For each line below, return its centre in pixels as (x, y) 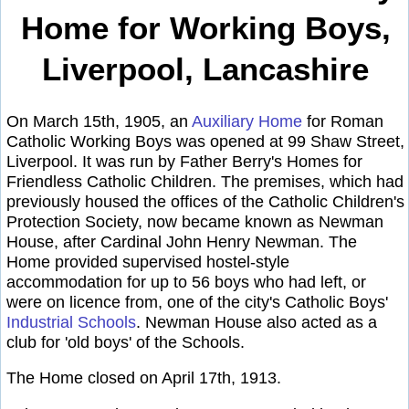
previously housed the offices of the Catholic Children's (205, 201)
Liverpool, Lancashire (205, 69)
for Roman (343, 121)
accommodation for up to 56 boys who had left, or (186, 282)
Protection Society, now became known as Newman (195, 221)
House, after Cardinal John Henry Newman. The (182, 241)
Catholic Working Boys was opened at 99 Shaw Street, (205, 141)
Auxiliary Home (247, 121)
